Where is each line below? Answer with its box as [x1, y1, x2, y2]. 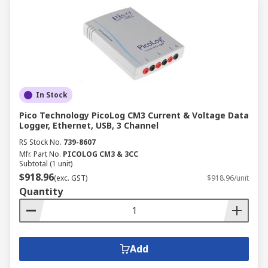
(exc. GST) [54, 173, 87, 183]
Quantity [19, 185, 63, 198]
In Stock [36, 90, 68, 100]
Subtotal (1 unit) [19, 159, 72, 169]
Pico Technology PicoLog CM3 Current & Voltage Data [19, 109, 249, 121]
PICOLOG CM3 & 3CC [63, 149, 138, 159]
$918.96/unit [207, 173, 249, 183]
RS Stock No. [19, 137, 62, 147]
